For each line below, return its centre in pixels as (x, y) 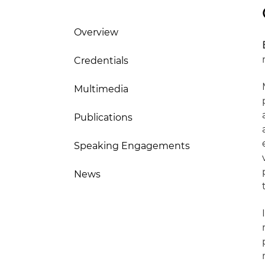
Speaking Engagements (132, 146)
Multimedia (101, 89)
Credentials (101, 61)
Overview (96, 32)
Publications (103, 117)
